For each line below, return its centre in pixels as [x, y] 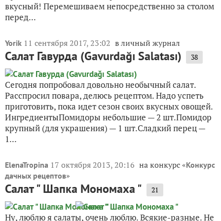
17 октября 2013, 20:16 [93, 165]
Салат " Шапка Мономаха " [74, 189]
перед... [20, 17]
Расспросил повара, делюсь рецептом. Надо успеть [104, 96]
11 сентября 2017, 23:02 [68, 43]
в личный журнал [147, 43]
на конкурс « [163, 165]
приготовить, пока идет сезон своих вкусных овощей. [109, 107]
